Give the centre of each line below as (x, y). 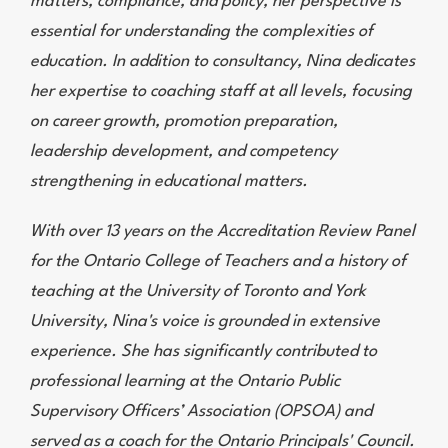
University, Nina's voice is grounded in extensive (205, 322)
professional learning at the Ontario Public (185, 382)
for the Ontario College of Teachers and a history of (218, 262)
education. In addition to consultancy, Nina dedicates (222, 62)
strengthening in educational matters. (169, 182)
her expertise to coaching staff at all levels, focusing (221, 92)
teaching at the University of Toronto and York (198, 292)
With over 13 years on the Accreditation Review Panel (222, 232)
